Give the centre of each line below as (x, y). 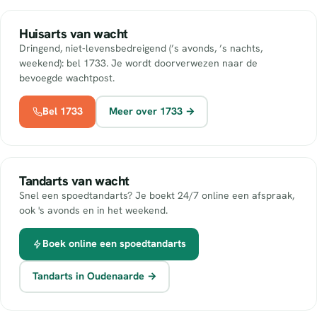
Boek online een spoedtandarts (114, 244)
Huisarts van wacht (74, 34)
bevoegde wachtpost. (67, 77)
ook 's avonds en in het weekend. (93, 210)
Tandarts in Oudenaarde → (94, 276)
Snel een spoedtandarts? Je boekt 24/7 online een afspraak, (157, 195)
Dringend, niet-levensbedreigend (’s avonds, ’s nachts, (141, 48)
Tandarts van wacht (74, 181)
